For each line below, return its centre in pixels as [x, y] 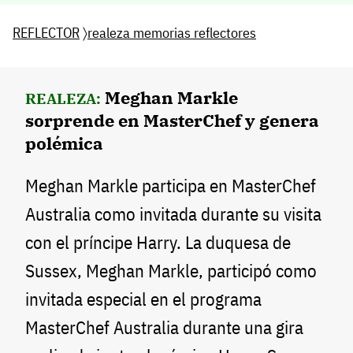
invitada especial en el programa [143, 299]
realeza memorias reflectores [172, 32]
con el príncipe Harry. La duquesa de [158, 243]
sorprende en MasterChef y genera [172, 120]
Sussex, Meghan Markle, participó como [171, 271]
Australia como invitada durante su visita [173, 214]
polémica [64, 143]
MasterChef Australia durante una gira [164, 328]
